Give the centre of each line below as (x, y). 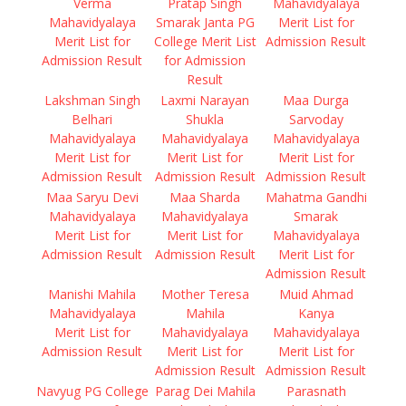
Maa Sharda (205, 197)
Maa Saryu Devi (92, 197)
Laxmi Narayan (205, 100)
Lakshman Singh (92, 100)
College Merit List (205, 41)
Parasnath (316, 391)
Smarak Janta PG (205, 22)
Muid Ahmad (316, 294)
